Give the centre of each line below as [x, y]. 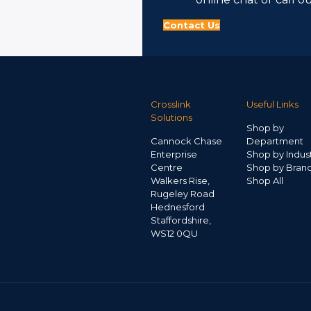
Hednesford [178, 207]
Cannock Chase [186, 141]
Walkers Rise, [180, 181]
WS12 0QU [174, 234]
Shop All [264, 181]
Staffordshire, [181, 220]
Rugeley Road [183, 194]
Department [275, 141]
